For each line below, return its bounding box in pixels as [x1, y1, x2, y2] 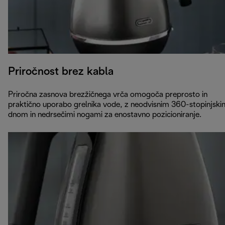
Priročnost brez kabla [8, 66, 114, 77]
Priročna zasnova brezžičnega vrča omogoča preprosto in [8, 90, 207, 98]
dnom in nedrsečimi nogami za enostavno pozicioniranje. [8, 110, 201, 119]
